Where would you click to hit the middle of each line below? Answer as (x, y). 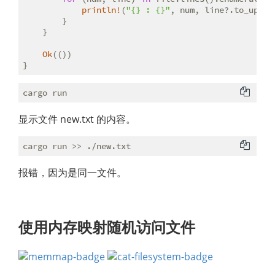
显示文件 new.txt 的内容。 (77, 119)
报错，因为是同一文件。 (72, 173)
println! (101, 10)
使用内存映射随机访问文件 (107, 227)
